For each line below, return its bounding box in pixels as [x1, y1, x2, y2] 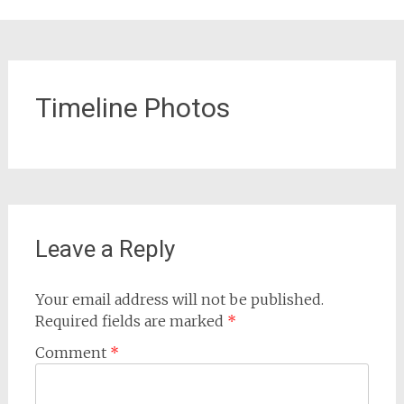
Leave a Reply [34, 235, 175, 262]
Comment [34, 344, 110, 362]
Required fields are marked [34, 312, 227, 330]
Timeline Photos [34, 92, 230, 124]
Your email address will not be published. [34, 290, 324, 308]
